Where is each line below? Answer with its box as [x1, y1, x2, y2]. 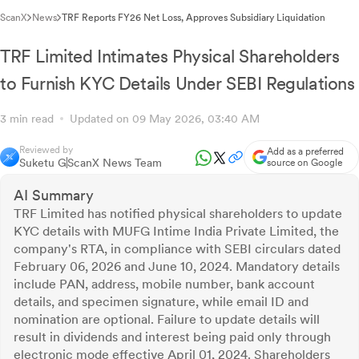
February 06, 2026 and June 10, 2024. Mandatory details [14, 259, 340, 275]
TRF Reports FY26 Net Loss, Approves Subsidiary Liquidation [62, 12, 325, 24]
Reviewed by [19, 144, 73, 156]
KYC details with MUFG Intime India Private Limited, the [14, 224, 339, 240]
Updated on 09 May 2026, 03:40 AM [63, 112, 260, 126]
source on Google [267, 157, 342, 169]
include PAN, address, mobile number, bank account [14, 276, 315, 292]
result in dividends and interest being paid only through [14, 329, 331, 345]
